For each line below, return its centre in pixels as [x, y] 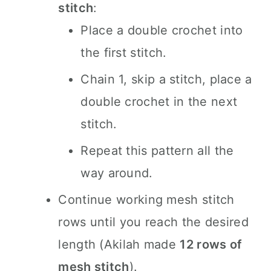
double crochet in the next [159, 102]
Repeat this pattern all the [157, 151]
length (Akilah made [119, 244]
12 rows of [211, 244]
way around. [117, 173]
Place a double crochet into [162, 30]
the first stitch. [124, 53]
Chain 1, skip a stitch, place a [166, 79]
